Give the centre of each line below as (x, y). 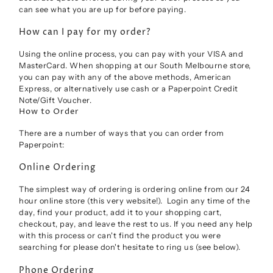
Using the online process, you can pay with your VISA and (131, 54)
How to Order (49, 112)
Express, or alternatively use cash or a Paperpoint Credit (129, 89)
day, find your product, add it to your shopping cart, (120, 213)
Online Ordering (58, 168)
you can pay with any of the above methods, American (125, 77)
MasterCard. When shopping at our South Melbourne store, (135, 66)
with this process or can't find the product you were (120, 236)
